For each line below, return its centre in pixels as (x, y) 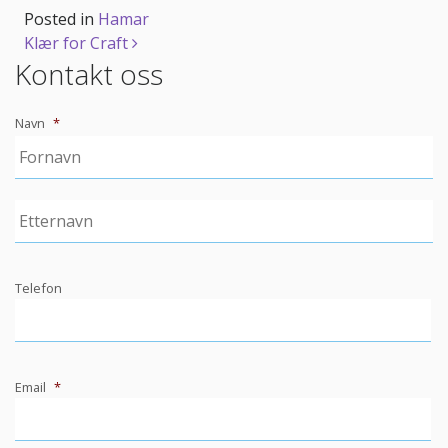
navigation (97, 95)
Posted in (61, 18)
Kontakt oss (89, 73)
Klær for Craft (78, 42)
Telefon (38, 287)
